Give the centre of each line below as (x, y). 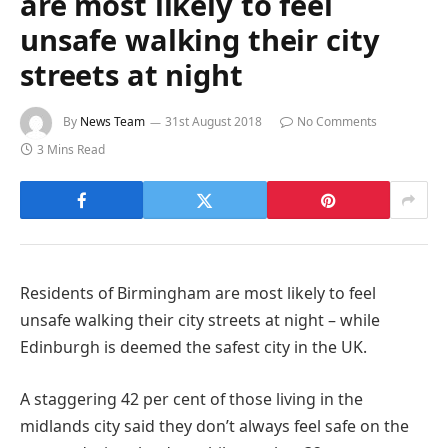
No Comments (337, 122)
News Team (112, 122)
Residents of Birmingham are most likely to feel (198, 293)
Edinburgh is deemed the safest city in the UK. (193, 347)
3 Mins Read (71, 150)
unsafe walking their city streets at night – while (200, 320)
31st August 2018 (213, 122)
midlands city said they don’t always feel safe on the (214, 425)
